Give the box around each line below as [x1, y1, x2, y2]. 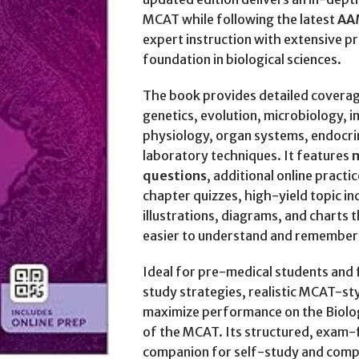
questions [142, 167, 207, 184]
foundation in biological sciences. [142, 51, 341, 67]
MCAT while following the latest [142, 11, 337, 27]
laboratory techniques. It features [142, 147, 352, 163]
